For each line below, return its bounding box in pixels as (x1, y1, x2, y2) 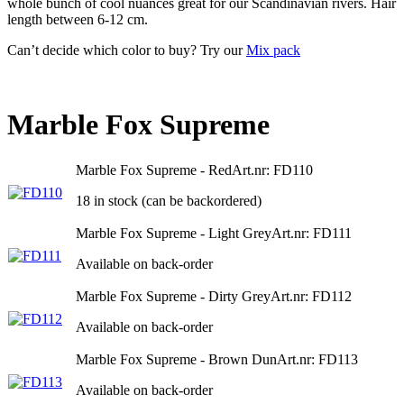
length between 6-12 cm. (7, 11, 148, 27)
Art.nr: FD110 (232, 161, 313, 178)
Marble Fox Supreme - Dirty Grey (76, 288, 271, 304)
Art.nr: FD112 (271, 288, 352, 304)
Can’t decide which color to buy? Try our (7, 41, 246, 58)
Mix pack (246, 41, 300, 58)
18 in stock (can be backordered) (76, 192, 262, 208)
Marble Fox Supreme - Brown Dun (76, 351, 277, 367)
